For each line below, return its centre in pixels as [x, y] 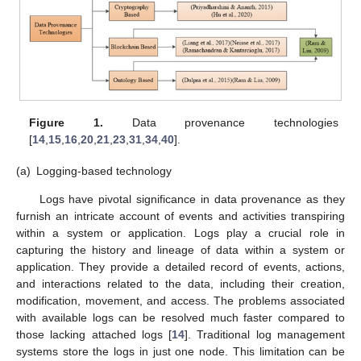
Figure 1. [66, 123]
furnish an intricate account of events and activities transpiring [180, 216]
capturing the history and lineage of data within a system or [180, 249]
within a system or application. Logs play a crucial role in [180, 232]
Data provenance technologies [220, 123]
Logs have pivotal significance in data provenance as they [192, 199]
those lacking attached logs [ [94, 334]
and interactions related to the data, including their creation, [180, 283]
